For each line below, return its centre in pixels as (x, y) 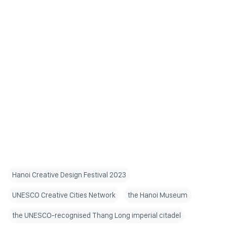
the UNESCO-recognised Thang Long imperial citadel (97, 215)
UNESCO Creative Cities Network (64, 195)
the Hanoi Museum (158, 195)
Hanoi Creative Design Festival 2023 (69, 175)
